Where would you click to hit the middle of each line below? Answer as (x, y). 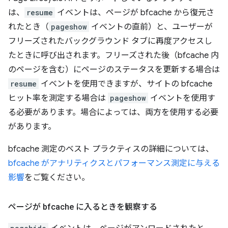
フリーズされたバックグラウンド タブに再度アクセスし (110, 41)
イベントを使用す (182, 98)
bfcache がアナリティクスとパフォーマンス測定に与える (114, 163)
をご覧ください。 (57, 178)
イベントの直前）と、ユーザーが (151, 27)
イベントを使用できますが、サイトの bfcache (125, 84)
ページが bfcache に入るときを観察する (83, 207)
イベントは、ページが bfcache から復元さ (135, 13)
